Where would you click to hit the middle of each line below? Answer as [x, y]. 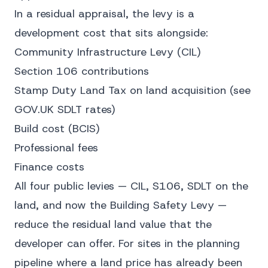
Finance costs [49, 167]
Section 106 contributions [82, 71]
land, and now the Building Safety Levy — [121, 205]
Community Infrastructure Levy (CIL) [108, 52]
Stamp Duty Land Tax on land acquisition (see [133, 90]
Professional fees [56, 148]
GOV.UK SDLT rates [63, 109]
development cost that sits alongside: [111, 33]
